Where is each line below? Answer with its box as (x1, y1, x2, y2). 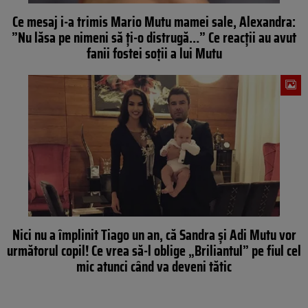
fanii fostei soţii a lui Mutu (86, 42, 222, 65)
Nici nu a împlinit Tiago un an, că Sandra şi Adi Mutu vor (12, 223, 296, 246)
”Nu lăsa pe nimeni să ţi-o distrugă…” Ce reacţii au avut (12, 26, 296, 49)
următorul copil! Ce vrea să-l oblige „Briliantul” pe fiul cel (7, 239, 301, 262)
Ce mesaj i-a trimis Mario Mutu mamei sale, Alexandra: (12, 10, 296, 34)
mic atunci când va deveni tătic (76, 254, 232, 278)
